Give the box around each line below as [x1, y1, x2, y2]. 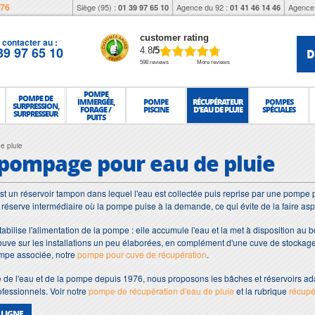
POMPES [264, 96, 293, 107]
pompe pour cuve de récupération [77, 248, 207, 260]
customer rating [140, 32, 209, 43]
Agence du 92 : [176, 1, 230, 13]
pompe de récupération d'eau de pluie [89, 285, 234, 297]
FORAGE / [80, 104, 112, 115]
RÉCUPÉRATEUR [193, 96, 243, 107]
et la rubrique [234, 285, 289, 297]
